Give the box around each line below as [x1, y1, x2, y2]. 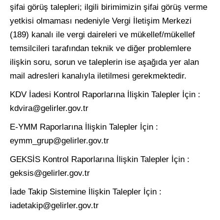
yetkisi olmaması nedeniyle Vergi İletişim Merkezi [10, 16, 192, 26]
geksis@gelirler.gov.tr [10, 168, 90, 178]
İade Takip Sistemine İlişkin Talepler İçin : [10, 187, 162, 196]
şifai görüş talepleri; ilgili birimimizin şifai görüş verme [10, 2, 207, 12]
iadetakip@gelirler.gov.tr [10, 200, 99, 210]
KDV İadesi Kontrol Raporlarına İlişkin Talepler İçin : [10, 89, 200, 99]
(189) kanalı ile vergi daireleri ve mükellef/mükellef [10, 29, 195, 39]
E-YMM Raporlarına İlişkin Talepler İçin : [10, 122, 158, 132]
